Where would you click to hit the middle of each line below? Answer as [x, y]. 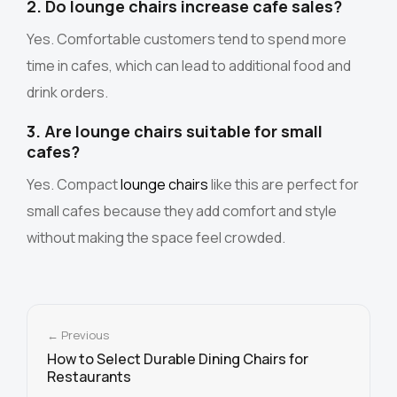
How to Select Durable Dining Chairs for [178, 359]
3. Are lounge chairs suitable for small [175, 132]
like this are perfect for [284, 185]
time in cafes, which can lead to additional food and [189, 66]
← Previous [78, 335]
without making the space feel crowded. [156, 238]
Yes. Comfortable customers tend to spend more [187, 39]
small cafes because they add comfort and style [182, 211]
